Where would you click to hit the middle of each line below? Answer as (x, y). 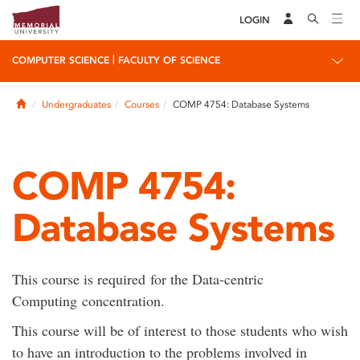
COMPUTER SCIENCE (61, 60)
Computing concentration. (88, 301)
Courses (142, 104)
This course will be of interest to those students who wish (180, 330)
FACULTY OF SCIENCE (169, 60)
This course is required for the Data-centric (138, 279)
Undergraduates (76, 104)
